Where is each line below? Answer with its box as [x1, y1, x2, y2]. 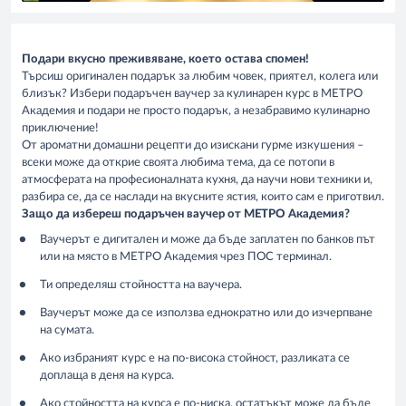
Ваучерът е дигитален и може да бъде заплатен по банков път [40, 234, 375, 246]
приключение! [22, 121, 99, 134]
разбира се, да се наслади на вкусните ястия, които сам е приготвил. [22, 190, 384, 203]
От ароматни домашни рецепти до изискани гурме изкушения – [22, 139, 364, 151]
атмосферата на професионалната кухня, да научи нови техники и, [22, 173, 372, 186]
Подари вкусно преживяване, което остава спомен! [22, 53, 309, 65]
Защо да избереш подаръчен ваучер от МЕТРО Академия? [22, 208, 350, 220]
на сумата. [40, 324, 94, 337]
